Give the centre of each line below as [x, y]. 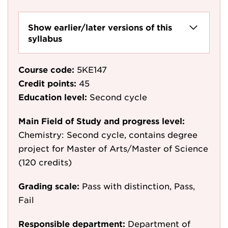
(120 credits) [45, 162]
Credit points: [47, 83]
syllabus [45, 38]
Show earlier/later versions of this [100, 27]
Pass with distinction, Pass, [138, 186]
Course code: [46, 69]
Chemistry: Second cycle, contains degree [108, 134]
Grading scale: [49, 186]
